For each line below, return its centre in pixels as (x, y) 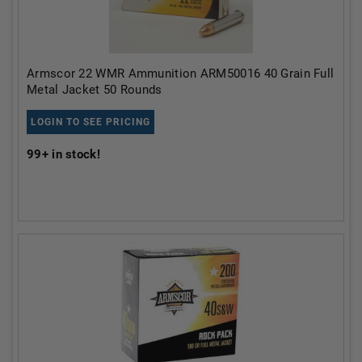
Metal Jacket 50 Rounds (95, 89)
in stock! (74, 154)
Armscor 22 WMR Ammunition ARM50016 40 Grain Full (181, 73)
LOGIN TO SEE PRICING (90, 122)
